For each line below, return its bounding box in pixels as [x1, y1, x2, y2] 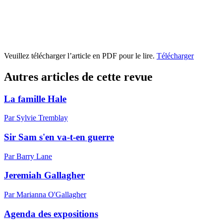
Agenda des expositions [4, 208, 98, 219]
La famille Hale [4, 93, 66, 104]
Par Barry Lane [4, 152, 52, 161]
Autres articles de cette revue [4, 70, 153, 83]
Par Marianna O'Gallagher [4, 190, 86, 199]
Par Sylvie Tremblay [4, 113, 68, 122]
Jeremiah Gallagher [4, 170, 85, 181]
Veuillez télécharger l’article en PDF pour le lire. [4, 51, 157, 60]
